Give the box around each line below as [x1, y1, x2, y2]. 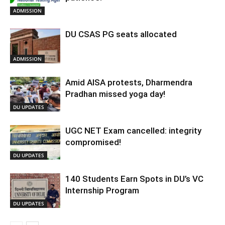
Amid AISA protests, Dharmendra [65, 77, 192, 87]
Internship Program [65, 185, 139, 195]
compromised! [65, 137, 123, 147]
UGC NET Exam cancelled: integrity [65, 126, 201, 136]
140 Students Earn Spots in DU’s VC [65, 174, 203, 184]
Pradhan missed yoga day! [65, 89, 167, 99]
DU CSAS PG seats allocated [65, 29, 179, 39]
